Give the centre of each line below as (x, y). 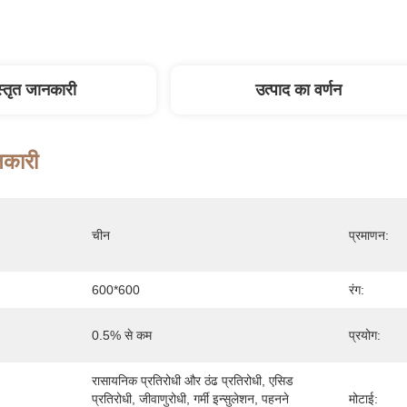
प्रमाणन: (369, 235)
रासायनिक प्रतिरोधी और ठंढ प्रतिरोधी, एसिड (193, 381)
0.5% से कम (122, 335)
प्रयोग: (365, 335)
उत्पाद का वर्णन (298, 90)
